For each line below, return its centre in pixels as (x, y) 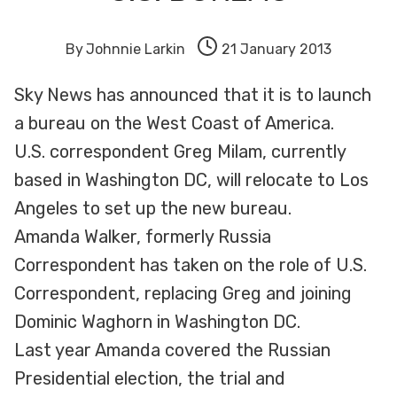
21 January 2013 (277, 50)
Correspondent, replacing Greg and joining (183, 294)
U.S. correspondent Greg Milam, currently (180, 152)
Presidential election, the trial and (150, 379)
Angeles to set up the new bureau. (153, 209)
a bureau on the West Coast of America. (174, 124)
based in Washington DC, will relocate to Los (191, 180)
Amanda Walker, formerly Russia (143, 237)
